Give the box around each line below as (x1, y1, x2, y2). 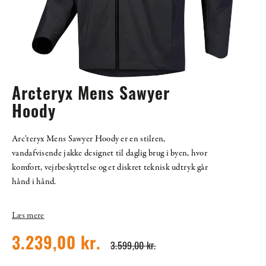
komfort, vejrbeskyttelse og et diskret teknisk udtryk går (12, 161, 208, 174)
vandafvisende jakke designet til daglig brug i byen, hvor (12, 147, 208, 160)
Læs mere (12, 210, 45, 222)
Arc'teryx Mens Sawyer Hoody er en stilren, (12, 133, 166, 145)
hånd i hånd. (12, 176, 56, 188)
